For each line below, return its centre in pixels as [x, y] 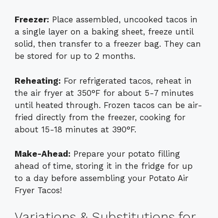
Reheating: [38, 81]
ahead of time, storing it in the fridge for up [104, 166]
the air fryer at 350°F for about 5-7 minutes [104, 93]
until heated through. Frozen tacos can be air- [109, 105]
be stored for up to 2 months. [75, 56]
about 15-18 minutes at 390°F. [75, 129]
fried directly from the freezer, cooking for [100, 117]
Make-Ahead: [43, 154]
